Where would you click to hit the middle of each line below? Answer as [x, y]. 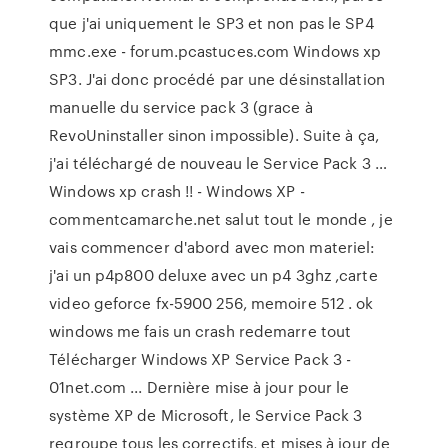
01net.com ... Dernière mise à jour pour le [199, 387]
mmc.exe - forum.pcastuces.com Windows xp [215, 51]
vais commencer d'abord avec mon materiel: [212, 247]
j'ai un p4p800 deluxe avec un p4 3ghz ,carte [213, 275]
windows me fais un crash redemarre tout [200, 331]
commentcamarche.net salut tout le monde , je [221, 219]
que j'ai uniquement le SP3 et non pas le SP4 [211, 23]
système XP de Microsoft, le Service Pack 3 [206, 415]
